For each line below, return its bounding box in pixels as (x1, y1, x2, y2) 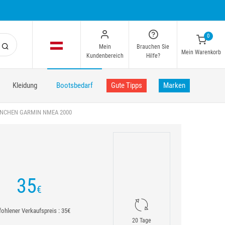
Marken (163, 81, 185, 90)
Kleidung (13, 81, 37, 90)
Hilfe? (146, 52, 160, 59)
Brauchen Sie (137, 43, 169, 50)
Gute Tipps (111, 81, 142, 90)
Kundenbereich (86, 52, 124, 59)
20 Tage (132, 217, 152, 224)
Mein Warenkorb (181, 49, 221, 56)
